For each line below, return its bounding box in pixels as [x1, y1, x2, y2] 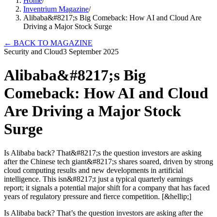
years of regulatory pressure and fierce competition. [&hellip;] [4, 192, 191, 201]
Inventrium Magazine [23, 5, 89, 13]
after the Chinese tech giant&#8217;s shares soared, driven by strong [4, 157, 213, 166]
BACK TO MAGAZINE [12, 39, 93, 47]
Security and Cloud [4, 47, 63, 56]
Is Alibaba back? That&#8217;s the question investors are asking [4, 148, 201, 157]
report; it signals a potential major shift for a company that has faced [4, 183, 210, 192]
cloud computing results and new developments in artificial [4, 166, 183, 174]
